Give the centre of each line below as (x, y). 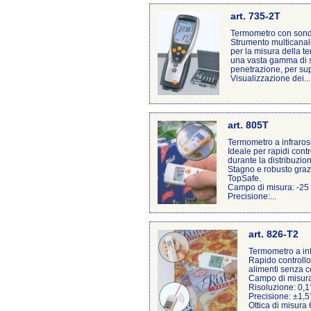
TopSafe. (244, 178)
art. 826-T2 (274, 234)
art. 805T (248, 125)
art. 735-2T (255, 16)
